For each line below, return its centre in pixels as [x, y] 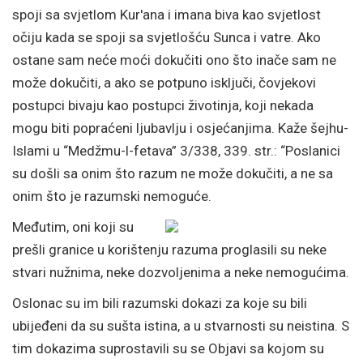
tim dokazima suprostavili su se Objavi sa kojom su [168, 348]
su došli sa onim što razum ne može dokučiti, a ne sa [173, 173]
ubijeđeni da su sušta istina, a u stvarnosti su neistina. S [181, 326]
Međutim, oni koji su [73, 227]
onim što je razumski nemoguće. [112, 196]
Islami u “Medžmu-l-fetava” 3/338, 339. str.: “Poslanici [176, 151]
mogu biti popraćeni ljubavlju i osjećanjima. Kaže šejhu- [180, 128]
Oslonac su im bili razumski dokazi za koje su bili [160, 303]
